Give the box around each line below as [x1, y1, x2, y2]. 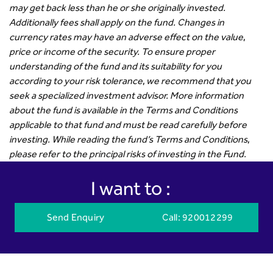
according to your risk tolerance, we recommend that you [9, 74, 251, 87]
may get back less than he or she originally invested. [9, 1, 225, 13]
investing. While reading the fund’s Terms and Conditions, [9, 133, 249, 145]
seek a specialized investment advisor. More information [9, 89, 244, 101]
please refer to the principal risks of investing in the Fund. [9, 147, 246, 160]
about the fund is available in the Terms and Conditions [9, 104, 238, 116]
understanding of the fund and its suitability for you [9, 60, 222, 72]
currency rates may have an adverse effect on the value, [9, 30, 245, 43]
